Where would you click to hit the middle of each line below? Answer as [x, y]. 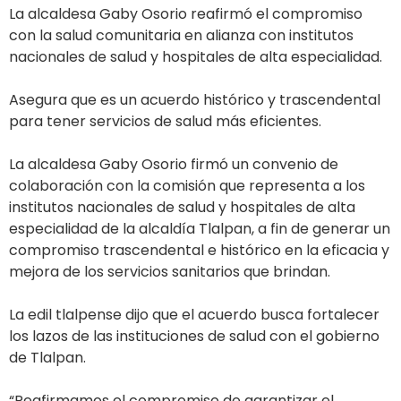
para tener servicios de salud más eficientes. [165, 122]
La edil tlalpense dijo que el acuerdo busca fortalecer [194, 315]
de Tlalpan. [47, 358]
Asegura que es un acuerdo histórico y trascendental [195, 100]
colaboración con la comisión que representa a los [187, 186]
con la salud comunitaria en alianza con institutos [181, 36]
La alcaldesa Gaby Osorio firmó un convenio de [174, 165]
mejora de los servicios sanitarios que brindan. [170, 272]
